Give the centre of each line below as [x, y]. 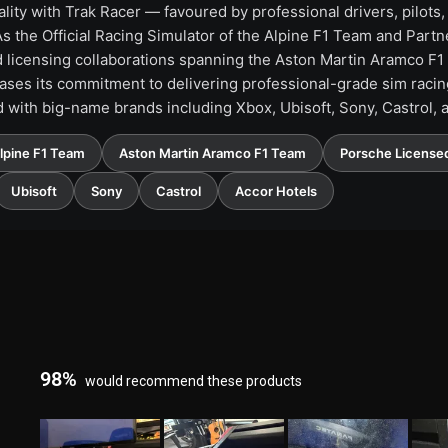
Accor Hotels [276, 190]
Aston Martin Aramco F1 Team [212, 152]
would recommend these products [193, 380]
